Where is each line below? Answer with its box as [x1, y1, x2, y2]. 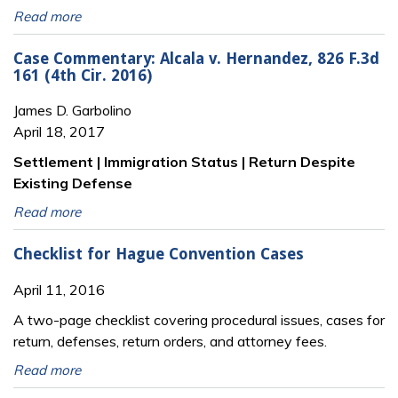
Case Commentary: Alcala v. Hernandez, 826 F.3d [13, 49, 379, 68]
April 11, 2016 [13, 280, 105, 298]
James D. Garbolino [13, 101, 131, 120]
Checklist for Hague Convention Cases [13, 244, 304, 263]
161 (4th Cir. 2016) [13, 66, 152, 84]
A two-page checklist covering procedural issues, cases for [13, 310, 385, 329]
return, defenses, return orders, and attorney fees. [13, 331, 327, 350]
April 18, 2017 [13, 123, 105, 141]
